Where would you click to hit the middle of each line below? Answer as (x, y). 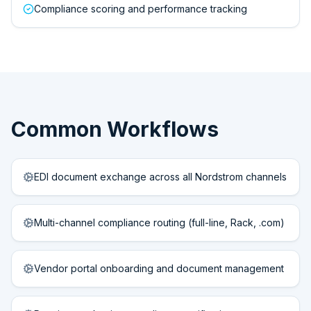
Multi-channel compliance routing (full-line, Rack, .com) (159, 222)
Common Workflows (115, 129)
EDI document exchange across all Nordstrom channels (160, 177)
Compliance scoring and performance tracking (141, 9)
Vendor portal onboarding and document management (159, 268)
